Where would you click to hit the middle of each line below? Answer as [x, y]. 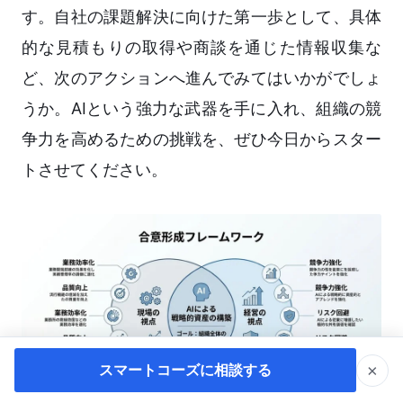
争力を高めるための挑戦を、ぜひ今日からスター [201, 139]
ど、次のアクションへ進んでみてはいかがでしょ [201, 78]
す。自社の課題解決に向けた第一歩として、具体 [201, 17]
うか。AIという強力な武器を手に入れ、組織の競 [201, 109]
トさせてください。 [94, 170]
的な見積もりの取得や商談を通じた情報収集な [201, 48]
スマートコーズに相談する [185, 370]
